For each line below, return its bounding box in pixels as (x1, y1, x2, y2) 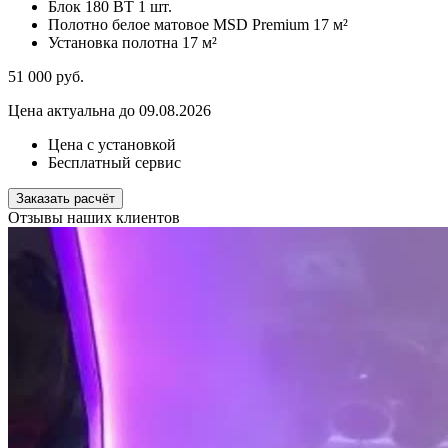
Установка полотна (48, 34, 178, 52)
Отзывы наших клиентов (8, 209, 180, 227)
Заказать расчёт (16, 191, 115, 207)
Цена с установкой (48, 136, 176, 154)
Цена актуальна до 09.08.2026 (8, 102, 211, 120)
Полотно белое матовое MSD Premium (48, 16, 309, 34)
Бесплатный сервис (48, 154, 181, 172)
